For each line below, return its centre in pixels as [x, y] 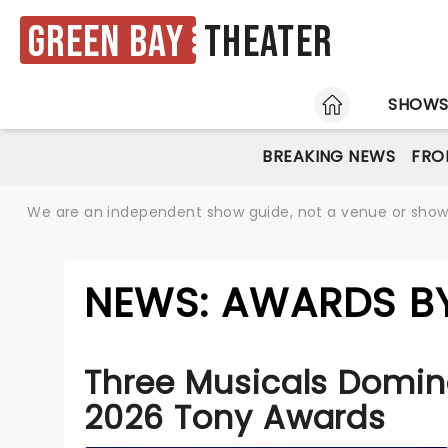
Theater [268, 43]
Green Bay [106, 42]
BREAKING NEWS [329, 156]
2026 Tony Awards [235, 417]
